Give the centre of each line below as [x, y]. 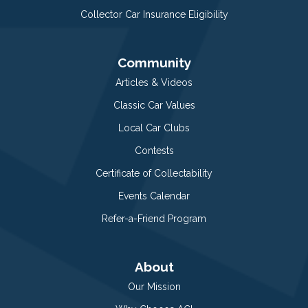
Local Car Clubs [154, 128]
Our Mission [154, 286]
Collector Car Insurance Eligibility [154, 14]
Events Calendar [154, 196]
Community [154, 62]
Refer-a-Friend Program [154, 218]
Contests [154, 150]
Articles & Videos [154, 82]
